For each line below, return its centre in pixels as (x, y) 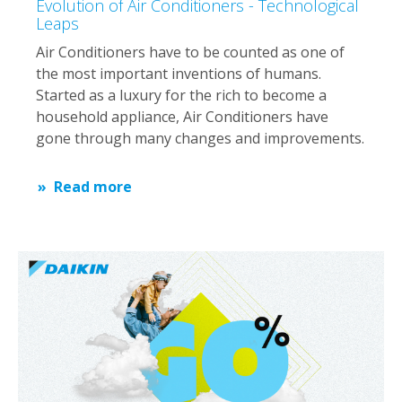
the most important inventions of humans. (179, 73)
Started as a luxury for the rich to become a (181, 95)
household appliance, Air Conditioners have (182, 116)
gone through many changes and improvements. (200, 138)
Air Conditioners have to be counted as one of (190, 52)
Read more (93, 186)
